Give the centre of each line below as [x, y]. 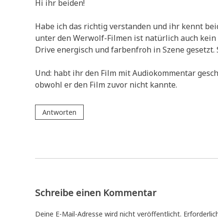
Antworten [59, 112]
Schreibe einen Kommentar [96, 193]
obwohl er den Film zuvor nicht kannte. [106, 84]
